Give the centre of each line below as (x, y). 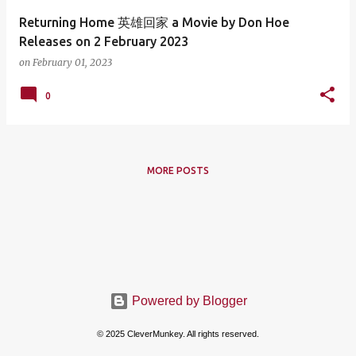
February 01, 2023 (72, 62)
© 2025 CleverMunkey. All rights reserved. (178, 334)
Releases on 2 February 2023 (104, 41)
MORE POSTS (178, 170)
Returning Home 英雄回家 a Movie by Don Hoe (154, 22)
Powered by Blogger (188, 301)
